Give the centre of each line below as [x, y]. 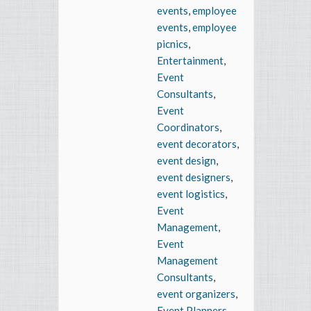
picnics [173, 44]
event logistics [191, 194]
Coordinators [188, 127]
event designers [194, 177]
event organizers [196, 294]
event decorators [197, 144]
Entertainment [190, 61]
